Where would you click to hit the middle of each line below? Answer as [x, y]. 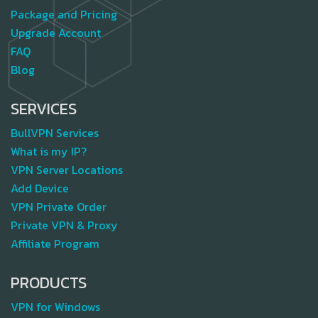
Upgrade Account [56, 32]
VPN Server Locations [67, 169]
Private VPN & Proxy [64, 225]
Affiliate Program [55, 243]
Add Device [40, 188]
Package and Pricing [64, 14]
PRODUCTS [49, 283]
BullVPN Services [55, 132]
